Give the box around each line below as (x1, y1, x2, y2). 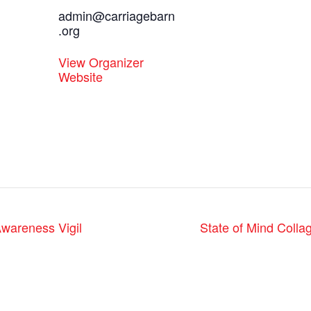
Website (58, 67, 103, 86)
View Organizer (58, 53, 144, 72)
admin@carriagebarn (58, 6, 175, 25)
